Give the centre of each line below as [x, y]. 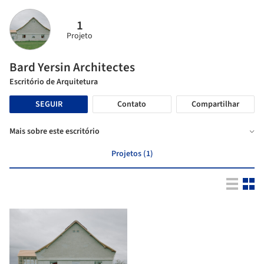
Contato [132, 105]
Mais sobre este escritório [55, 132]
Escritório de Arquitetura [54, 82]
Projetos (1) [132, 154]
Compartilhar [215, 105]
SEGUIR [49, 104]
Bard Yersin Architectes [72, 67]
